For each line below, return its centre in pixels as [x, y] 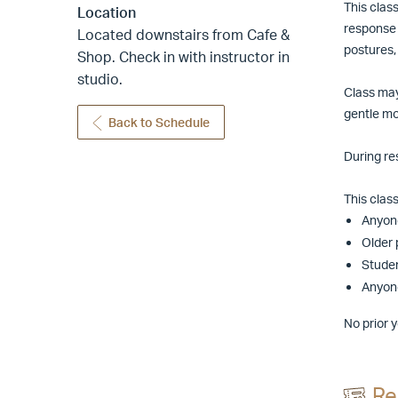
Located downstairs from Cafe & [183, 35]
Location [107, 13]
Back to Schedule [159, 123]
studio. [100, 80]
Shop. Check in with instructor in [183, 57]
